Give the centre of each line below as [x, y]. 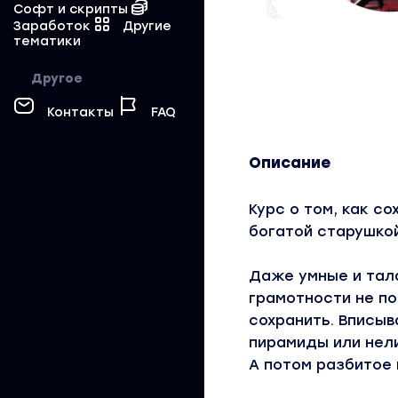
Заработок [54, 26]
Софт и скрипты [72, 9]
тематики [47, 41]
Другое [56, 79]
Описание [290, 163]
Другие [145, 26]
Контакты [80, 112]
